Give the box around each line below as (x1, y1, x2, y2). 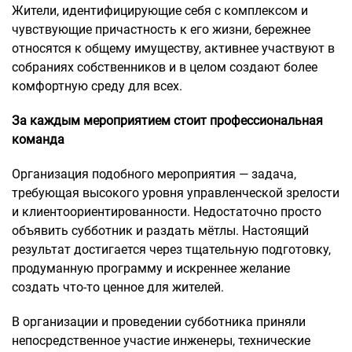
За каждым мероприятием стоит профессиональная (12, 112, 323, 128)
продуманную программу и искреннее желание (12, 260, 290, 276)
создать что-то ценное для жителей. (12, 279, 224, 295)
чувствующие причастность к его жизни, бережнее (12, 21, 310, 37)
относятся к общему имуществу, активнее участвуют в (12, 40, 335, 56)
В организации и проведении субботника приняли (12, 313, 306, 329)
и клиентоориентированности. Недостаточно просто (12, 203, 321, 219)
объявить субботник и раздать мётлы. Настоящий (12, 222, 309, 238)
